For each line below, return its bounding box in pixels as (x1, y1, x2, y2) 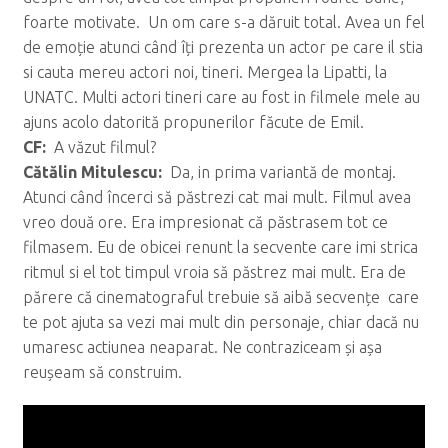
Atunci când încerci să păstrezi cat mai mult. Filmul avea (22, 188, 411, 207)
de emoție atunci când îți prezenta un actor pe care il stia (22, 38, 423, 57)
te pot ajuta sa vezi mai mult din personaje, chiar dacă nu (22, 313, 419, 332)
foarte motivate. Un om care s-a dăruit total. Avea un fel (22, 13, 425, 32)
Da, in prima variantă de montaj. (165, 163, 396, 182)
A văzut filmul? (49, 138, 156, 157)
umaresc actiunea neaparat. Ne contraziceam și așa (22, 338, 382, 357)
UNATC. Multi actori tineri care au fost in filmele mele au (22, 88, 420, 107)
